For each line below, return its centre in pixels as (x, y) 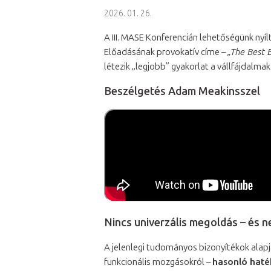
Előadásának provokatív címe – (166, 52)
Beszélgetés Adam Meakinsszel (182, 92)
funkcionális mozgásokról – (158, 262)
